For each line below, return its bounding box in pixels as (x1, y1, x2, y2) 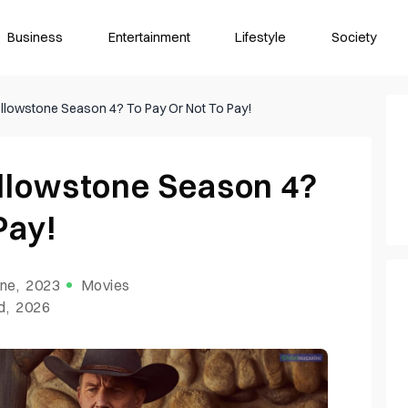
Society (331, 28, 378, 46)
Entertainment (107, 28, 190, 46)
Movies (80, 276, 130, 295)
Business (7, 28, 64, 46)
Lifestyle (235, 28, 287, 46)
